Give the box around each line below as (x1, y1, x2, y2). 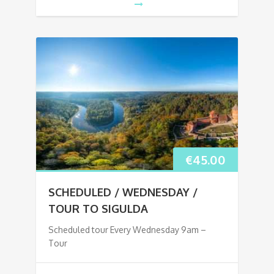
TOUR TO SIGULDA (48, 201, 148, 215)
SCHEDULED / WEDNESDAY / (48, 185, 198, 199)
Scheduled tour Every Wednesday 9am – (48, 224, 206, 235)
